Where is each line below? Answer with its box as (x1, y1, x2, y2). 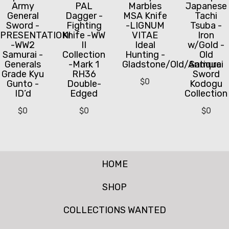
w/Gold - (188, 39, 225, 51)
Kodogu (190, 78, 223, 90)
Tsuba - (190, 20, 222, 32)
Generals (5, 58, 41, 70)
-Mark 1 (68, 58, 100, 70)
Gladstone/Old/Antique (122, 58, 221, 70)
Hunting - (125, 49, 165, 60)
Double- (66, 78, 101, 89)
